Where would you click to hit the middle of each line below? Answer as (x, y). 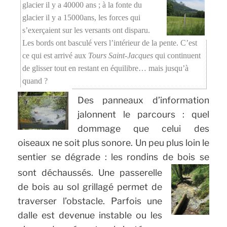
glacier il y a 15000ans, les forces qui (82, 18)
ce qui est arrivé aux (55, 56)
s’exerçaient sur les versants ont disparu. (86, 30)
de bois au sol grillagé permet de (90, 187)
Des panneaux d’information (143, 100)
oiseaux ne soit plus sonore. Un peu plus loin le (113, 143)
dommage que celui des (143, 129)
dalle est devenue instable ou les (90, 215)
